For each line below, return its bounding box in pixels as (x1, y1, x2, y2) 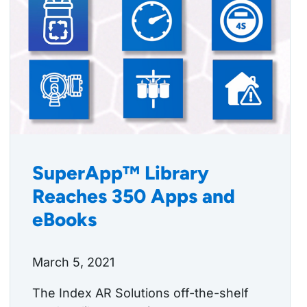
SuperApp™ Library (32, 161, 209, 185)
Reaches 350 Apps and (32, 184, 235, 208)
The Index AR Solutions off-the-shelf (32, 286, 249, 301)
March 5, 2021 (32, 255, 114, 270)
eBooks (32, 208, 97, 232)
